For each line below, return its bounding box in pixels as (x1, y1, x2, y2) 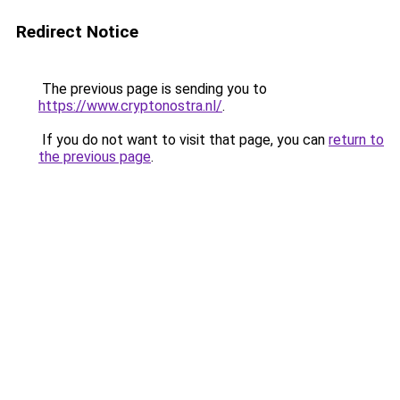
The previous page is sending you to (38, 80, 267, 97)
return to (329, 131, 384, 148)
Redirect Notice (16, 21, 138, 42)
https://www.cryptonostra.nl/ (38, 97, 222, 114)
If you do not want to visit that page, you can (38, 131, 329, 148)
